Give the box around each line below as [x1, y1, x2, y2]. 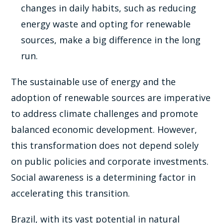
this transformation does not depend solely [11, 139, 199, 151]
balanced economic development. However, [11, 123, 198, 135]
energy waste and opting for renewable [21, 17, 191, 30]
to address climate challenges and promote [11, 107, 199, 119]
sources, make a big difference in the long [21, 33, 201, 46]
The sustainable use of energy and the [11, 75, 176, 88]
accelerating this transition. [11, 187, 130, 199]
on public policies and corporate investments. [11, 155, 209, 167]
